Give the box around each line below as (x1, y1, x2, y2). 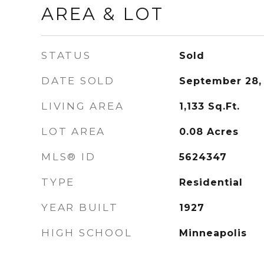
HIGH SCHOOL (41, 227, 133, 239)
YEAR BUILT (41, 202, 118, 213)
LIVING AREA (41, 100, 124, 112)
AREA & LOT (41, 4, 164, 24)
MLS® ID (41, 151, 96, 163)
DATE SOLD (41, 75, 115, 87)
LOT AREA (41, 126, 105, 137)
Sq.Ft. (207, 101, 240, 112)
